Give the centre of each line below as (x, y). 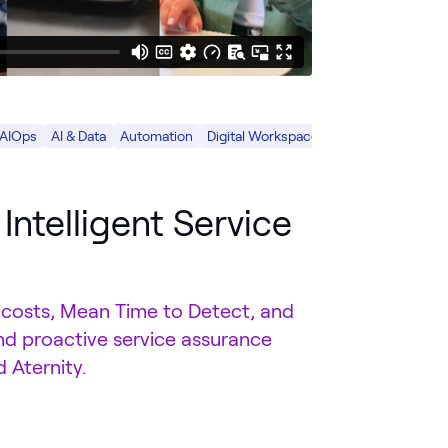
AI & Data (78, 135)
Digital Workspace (263, 135)
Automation (156, 135)
